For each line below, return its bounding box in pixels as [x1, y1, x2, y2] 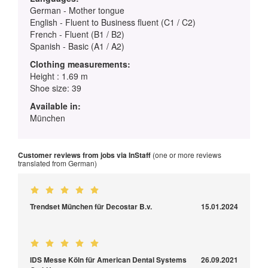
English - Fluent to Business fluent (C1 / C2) [30, 16, 196, 29]
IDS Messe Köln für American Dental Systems [30, 254, 187, 266]
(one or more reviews [151, 150, 221, 160]
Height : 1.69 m [30, 70, 88, 83]
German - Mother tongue [30, 4, 124, 17]
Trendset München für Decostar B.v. [30, 201, 152, 212]
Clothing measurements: [30, 58, 130, 71]
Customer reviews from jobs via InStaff [18, 150, 151, 161]
